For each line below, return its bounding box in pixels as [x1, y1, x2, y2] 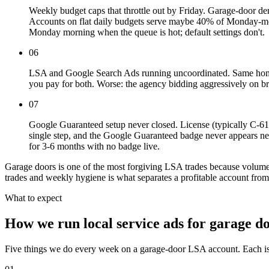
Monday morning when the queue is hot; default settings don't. [29, 27, 265, 38]
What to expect [5, 193, 62, 204]
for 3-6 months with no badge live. [29, 141, 160, 152]
